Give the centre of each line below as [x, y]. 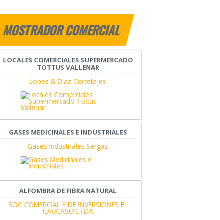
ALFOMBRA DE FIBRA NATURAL [68, 191]
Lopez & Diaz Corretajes [68, 82]
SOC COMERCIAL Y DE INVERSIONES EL [68, 205]
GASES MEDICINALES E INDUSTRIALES [68, 132]
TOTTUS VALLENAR [68, 68]
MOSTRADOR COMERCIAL [62, 30]
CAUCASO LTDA [68, 211]
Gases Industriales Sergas [68, 146]
